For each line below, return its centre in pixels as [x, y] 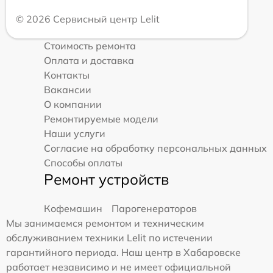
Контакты [67, 75]
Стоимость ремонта [90, 45]
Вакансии [68, 89]
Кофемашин [73, 208]
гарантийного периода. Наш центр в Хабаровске [123, 252]
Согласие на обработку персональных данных [155, 148]
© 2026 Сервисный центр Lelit [88, 19]
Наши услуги [75, 133]
